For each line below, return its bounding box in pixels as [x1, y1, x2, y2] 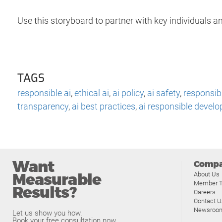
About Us [194, 170, 220, 178]
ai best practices [72, 101, 135, 111]
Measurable [12, 169, 101, 190]
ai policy [112, 87, 144, 98]
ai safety [147, 87, 180, 98]
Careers [194, 188, 216, 196]
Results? [12, 182, 76, 203]
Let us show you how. [12, 208, 82, 218]
